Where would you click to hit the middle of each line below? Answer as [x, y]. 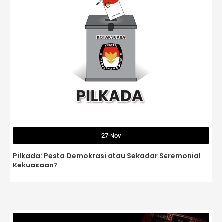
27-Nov [111, 135]
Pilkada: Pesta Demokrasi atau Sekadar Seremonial [107, 155]
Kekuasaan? [35, 165]
